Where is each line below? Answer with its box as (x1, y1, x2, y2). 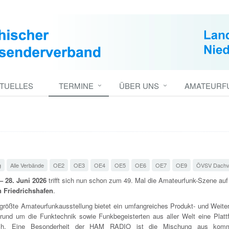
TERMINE (59, 80, 94, 91)
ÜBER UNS (119, 80, 159, 91)
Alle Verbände (10, 161, 44, 169)
